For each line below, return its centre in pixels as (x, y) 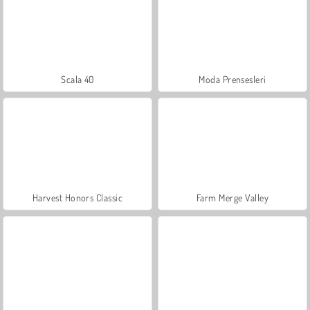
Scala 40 (77, 79)
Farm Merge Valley (232, 197)
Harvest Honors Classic (77, 197)
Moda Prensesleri (232, 79)
